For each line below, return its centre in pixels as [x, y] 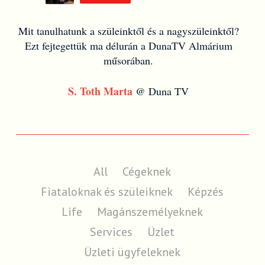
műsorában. [129, 61]
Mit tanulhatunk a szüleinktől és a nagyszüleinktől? [128, 31]
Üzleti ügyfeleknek [132, 252]
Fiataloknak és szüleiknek [107, 192]
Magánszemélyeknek [150, 212]
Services [112, 232]
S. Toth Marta [101, 91]
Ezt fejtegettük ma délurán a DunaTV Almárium [128, 46]
